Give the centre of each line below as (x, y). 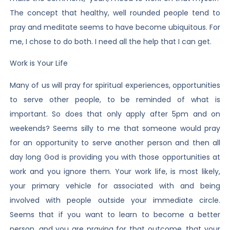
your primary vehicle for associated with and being (115, 186)
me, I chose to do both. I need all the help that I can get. (110, 41)
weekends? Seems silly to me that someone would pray (115, 128)
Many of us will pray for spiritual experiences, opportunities (115, 85)
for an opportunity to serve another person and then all (115, 142)
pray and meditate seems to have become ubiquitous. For (115, 27)
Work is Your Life (39, 63)
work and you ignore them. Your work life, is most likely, (115, 171)
